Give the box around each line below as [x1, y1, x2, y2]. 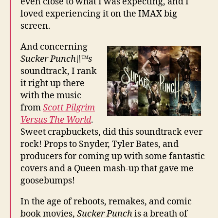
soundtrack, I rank [20, 65, 97, 77]
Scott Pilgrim [43, 102, 95, 113]
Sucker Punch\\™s [20, 53, 92, 65]
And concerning [20, 41, 88, 53]
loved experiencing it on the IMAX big [20, 8, 177, 19]
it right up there [20, 77, 85, 89]
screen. [20, 20, 51, 32]
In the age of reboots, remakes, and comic [20, 196, 192, 207]
